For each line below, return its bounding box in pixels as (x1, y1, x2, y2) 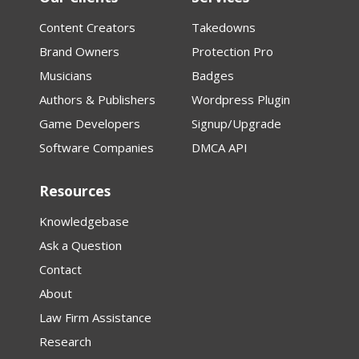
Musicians (39, 67, 92, 84)
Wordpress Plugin (192, 91, 290, 108)
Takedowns (192, 19, 256, 36)
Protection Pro (192, 43, 273, 60)
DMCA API (192, 139, 248, 156)
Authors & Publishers (39, 91, 155, 108)
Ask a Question (39, 237, 122, 254)
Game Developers (39, 115, 140, 132)
